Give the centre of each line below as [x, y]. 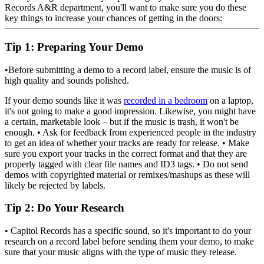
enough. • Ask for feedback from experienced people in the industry [131, 132]
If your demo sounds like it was [64, 100]
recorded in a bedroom [166, 100]
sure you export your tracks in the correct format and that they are [126, 153]
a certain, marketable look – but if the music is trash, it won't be [122, 121]
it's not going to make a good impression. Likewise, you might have [130, 111]
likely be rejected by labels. [55, 185]
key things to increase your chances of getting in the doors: [113, 18]
